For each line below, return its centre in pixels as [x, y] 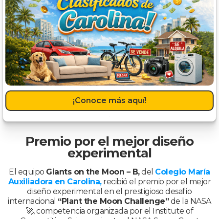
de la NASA [190, 201]
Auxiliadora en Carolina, [55, 181]
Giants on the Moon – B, [93, 172]
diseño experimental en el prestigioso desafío [109, 191]
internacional [33, 201]
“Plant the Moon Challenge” [113, 201]
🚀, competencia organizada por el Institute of [109, 211]
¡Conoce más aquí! [109, 101]
